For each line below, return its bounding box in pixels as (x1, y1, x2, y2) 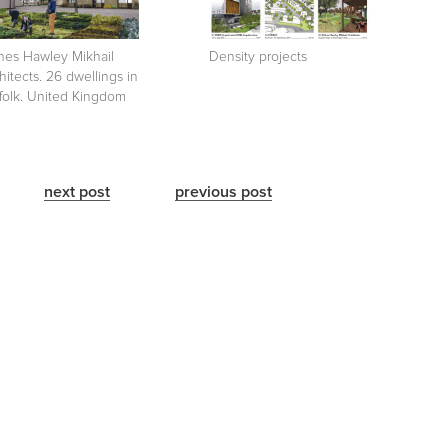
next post (44, 183, 110, 200)
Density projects (209, 49, 307, 64)
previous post (175, 183, 272, 200)
